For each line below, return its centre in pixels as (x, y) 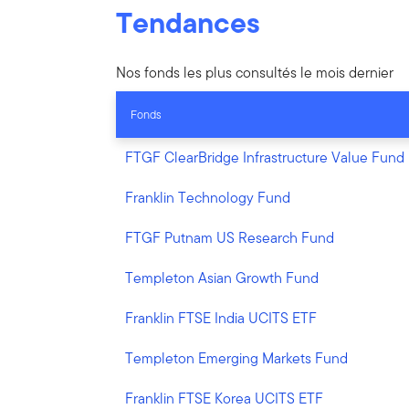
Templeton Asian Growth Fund (222, 278)
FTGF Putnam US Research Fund (230, 238)
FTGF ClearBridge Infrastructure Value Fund (265, 157)
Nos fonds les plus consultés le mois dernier (255, 73)
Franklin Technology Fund (208, 198)
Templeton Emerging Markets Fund (237, 358)
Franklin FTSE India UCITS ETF (221, 318)
